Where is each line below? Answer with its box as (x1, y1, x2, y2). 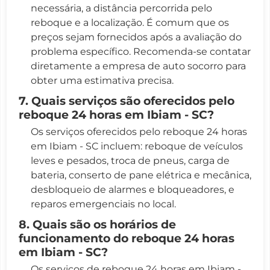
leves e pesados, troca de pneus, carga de (31, 154, 230, 166)
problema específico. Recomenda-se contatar (31, 45, 251, 57)
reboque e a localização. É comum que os (31, 16, 229, 28)
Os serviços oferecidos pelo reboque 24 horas (31, 125, 247, 137)
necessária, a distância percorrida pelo (31, 2, 212, 14)
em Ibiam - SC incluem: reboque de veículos (31, 140, 243, 152)
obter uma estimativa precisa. (31, 74, 174, 86)
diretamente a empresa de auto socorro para (31, 60, 246, 72)
